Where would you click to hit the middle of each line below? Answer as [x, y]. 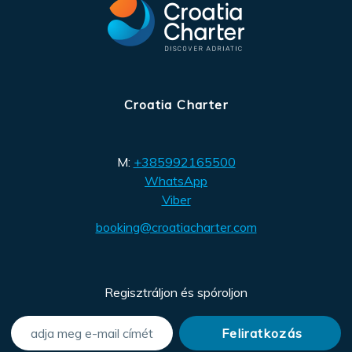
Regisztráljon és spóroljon [176, 292]
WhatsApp [176, 181]
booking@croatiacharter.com [176, 227]
